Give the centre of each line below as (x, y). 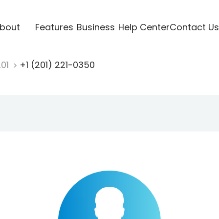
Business (96, 27)
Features (54, 27)
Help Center (144, 27)
